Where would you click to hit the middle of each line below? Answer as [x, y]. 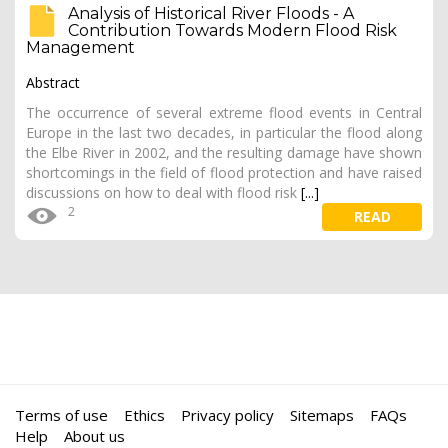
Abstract [53, 82]
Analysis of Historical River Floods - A [211, 13]
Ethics [144, 415]
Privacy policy [227, 415]
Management [80, 47]
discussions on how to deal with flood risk [163, 192]
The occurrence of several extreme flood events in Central [224, 112]
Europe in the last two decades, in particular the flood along [224, 132]
